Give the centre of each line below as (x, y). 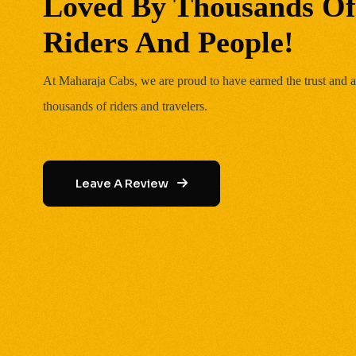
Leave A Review (123, 183)
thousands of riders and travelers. (125, 106)
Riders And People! (168, 42)
